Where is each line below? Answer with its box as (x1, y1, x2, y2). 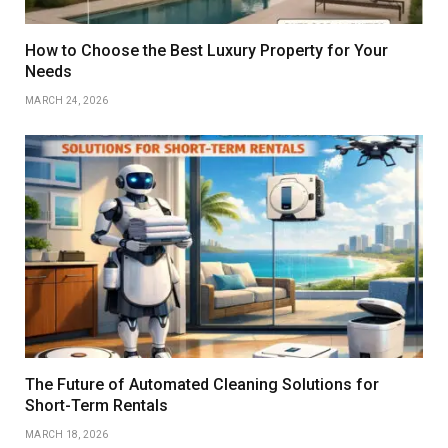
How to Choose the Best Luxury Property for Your (25, 40, 388, 60)
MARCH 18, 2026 (25, 429, 109, 441)
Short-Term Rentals (25, 396, 168, 416)
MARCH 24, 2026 (25, 94, 109, 106)
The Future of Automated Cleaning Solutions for (25, 375, 379, 395)
